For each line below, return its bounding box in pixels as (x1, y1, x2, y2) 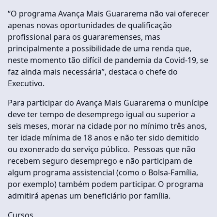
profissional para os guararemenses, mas (8, 31, 160, 42)
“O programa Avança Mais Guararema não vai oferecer (8, 8, 209, 19)
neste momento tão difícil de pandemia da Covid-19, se (8, 55, 208, 65)
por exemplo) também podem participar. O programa (8, 179, 203, 189)
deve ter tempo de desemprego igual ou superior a (8, 109, 195, 120)
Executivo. (8, 78, 45, 89)
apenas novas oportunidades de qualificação (8, 20, 172, 31)
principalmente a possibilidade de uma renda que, (8, 43, 191, 54)
